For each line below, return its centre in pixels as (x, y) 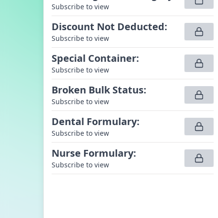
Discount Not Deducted (108, 27)
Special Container (94, 58)
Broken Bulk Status (97, 90)
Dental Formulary (94, 121)
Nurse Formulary (92, 153)
